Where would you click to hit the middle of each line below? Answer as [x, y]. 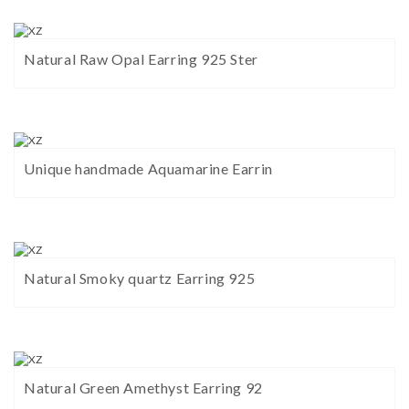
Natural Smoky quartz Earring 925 [140, 278]
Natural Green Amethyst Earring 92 [143, 388]
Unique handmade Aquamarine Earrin [148, 169]
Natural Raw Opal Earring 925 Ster [141, 59]
